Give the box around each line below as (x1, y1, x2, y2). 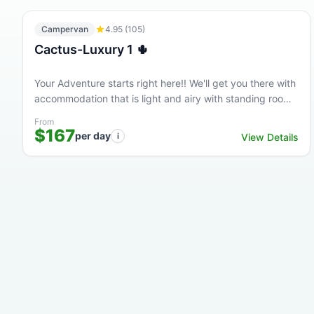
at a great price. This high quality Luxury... (34, 108, 228, 120)
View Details (240, 131, 299, 143)
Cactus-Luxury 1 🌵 (34, 42, 149, 57)
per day (75, 130, 111, 142)
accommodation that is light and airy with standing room (34, 93, 292, 104)
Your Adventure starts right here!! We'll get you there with (34, 77, 296, 89)
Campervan (41, 24, 88, 34)
